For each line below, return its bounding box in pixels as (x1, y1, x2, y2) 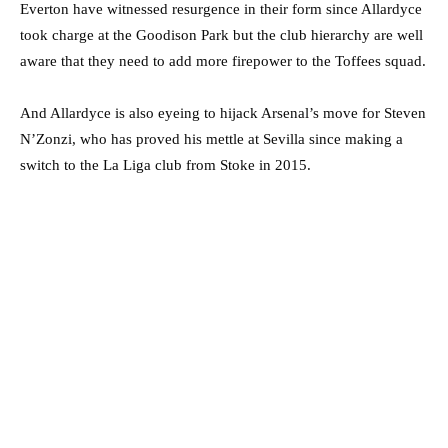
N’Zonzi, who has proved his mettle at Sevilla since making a (20, 130, 403, 147)
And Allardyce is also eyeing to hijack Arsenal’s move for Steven (20, 104, 426, 121)
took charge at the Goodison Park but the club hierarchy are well (20, 26, 423, 43)
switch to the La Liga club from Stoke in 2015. (20, 156, 311, 173)
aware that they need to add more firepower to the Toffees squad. (20, 52, 426, 69)
